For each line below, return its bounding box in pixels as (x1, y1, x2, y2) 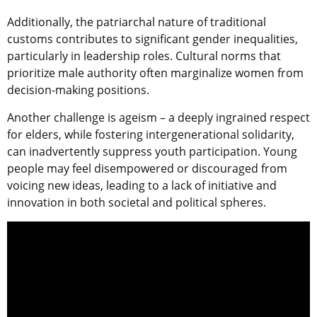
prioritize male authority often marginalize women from (7, 64, 304, 81)
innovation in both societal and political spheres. (7, 194, 266, 210)
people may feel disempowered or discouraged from (7, 160, 287, 176)
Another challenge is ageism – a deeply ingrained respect (7, 109, 310, 125)
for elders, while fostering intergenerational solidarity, (7, 126, 294, 142)
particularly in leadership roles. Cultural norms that (7, 47, 281, 64)
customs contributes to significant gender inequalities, (7, 30, 298, 47)
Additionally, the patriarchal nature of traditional (7, 13, 266, 30)
